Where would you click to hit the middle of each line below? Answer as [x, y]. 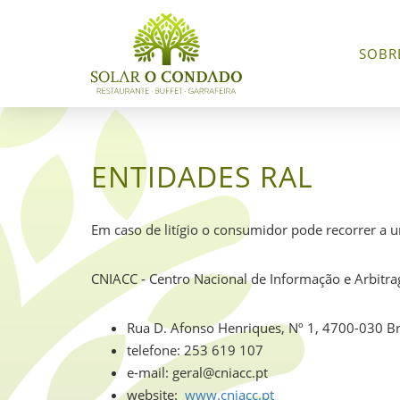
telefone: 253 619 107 [195, 350]
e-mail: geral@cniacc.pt [197, 372]
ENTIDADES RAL [202, 176]
